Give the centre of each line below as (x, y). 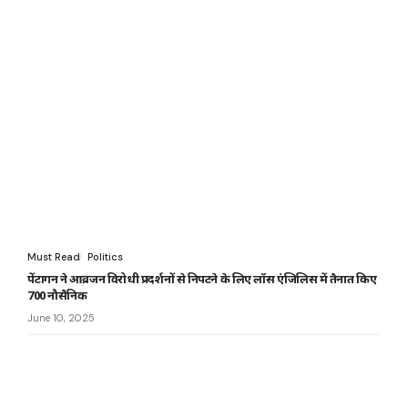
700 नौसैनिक (57, 296)
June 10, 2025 (61, 318)
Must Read (54, 257)
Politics (105, 257)
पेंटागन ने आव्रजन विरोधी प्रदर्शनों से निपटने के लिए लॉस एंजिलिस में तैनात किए (202, 279)
